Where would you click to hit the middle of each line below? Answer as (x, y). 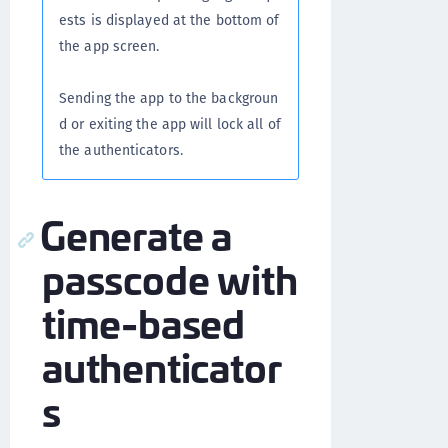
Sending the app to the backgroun (169, 98)
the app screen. (109, 46)
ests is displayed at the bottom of (169, 20)
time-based (144, 321)
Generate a (136, 233)
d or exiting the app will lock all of (170, 124)
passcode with (170, 277)
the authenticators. (121, 150)
